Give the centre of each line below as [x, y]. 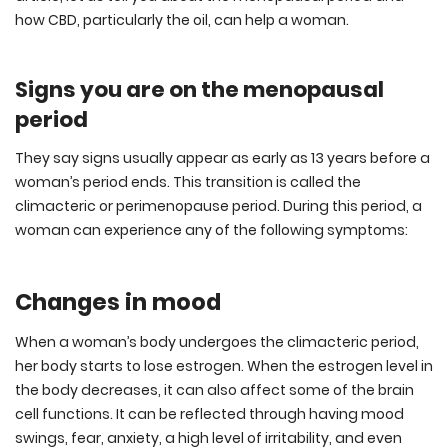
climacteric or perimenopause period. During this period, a [218, 205]
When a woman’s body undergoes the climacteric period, [217, 341]
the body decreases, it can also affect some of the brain [214, 389]
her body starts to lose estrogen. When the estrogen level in [224, 365]
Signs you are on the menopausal [199, 90]
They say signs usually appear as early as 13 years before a [222, 157]
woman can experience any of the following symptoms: [211, 229]
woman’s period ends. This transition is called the [188, 181]
